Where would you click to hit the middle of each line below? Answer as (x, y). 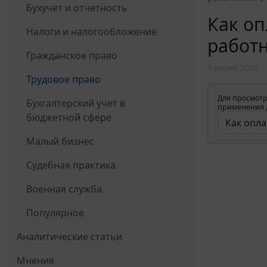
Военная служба (64, 189)
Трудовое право (63, 79)
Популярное (55, 212)
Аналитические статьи (69, 236)
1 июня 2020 (233, 68)
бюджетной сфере (69, 117)
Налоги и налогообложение (91, 31)
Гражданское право (72, 55)
